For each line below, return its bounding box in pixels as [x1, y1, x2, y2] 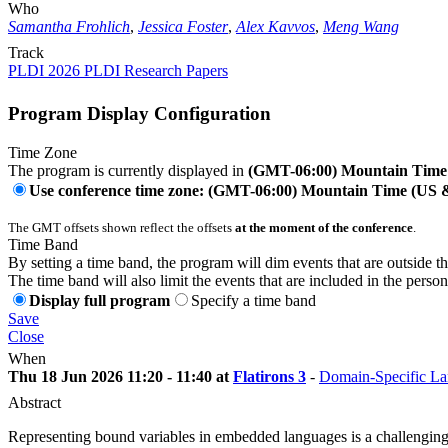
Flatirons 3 [233, 367, 306, 385]
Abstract [8, 393, 61, 411]
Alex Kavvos [236, 18, 315, 36]
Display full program [29, 291, 170, 309]
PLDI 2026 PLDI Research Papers [8, 62, 228, 80]
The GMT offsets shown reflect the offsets [8, 219, 235, 235]
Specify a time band [191, 291, 316, 309]
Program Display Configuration [8, 102, 271, 124]
